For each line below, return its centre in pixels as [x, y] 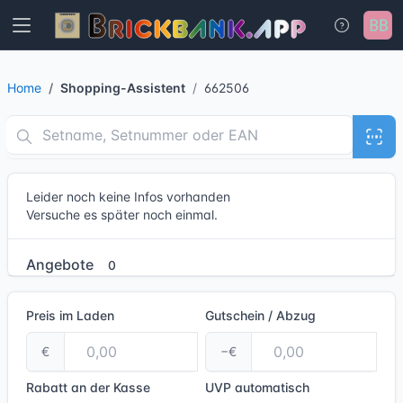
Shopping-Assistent [123, 88]
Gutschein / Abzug [260, 315]
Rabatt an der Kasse [88, 387]
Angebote [62, 264]
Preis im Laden [70, 315]
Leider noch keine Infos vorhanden [128, 197]
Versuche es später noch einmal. [122, 215]
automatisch [272, 387]
